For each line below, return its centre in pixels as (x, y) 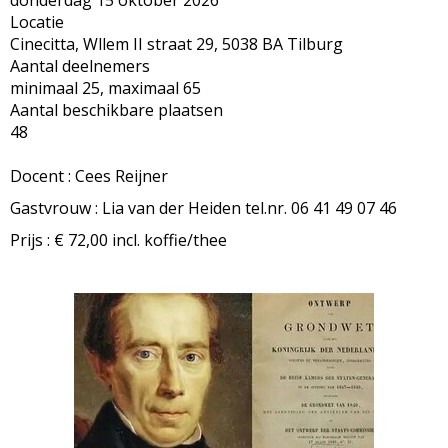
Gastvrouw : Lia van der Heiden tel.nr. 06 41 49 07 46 (203, 208)
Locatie (37, 22)
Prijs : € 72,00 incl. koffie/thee (118, 240)
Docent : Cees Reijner (89, 176)
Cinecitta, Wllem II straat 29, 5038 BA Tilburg (176, 44)
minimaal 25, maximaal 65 (105, 88)
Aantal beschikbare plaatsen (116, 110)
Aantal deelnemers (80, 66)
